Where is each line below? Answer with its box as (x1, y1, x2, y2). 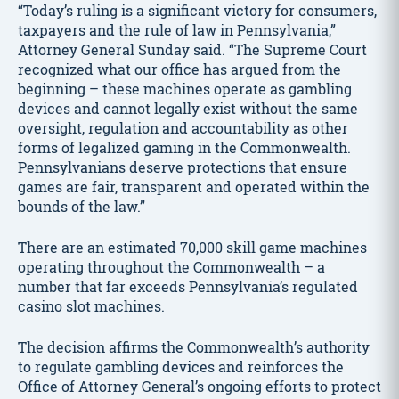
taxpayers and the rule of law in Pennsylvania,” (18, 20, 336, 40)
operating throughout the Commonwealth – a (18, 256, 325, 277)
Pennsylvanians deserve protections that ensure (18, 157, 347, 177)
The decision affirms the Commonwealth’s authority (18, 337, 370, 357)
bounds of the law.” (18, 196, 145, 216)
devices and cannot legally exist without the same (18, 98, 358, 118)
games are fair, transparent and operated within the (18, 176, 370, 197)
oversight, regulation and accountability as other (18, 118, 348, 138)
